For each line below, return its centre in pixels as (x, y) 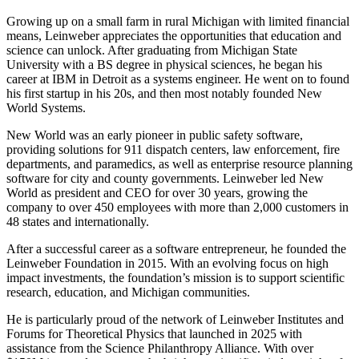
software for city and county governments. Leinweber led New (165, 178)
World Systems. (46, 107)
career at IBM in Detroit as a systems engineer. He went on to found (178, 79)
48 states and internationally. (81, 221)
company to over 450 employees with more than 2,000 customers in (177, 207)
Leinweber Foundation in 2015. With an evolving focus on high (167, 263)
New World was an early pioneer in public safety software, (155, 135)
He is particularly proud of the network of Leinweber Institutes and (175, 319)
